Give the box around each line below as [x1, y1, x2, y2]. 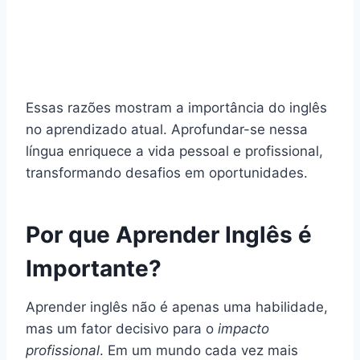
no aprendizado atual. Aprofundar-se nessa [26, 121, 308, 137]
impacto [218, 320, 269, 337]
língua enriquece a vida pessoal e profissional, [26, 142, 323, 159]
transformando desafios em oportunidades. [26, 164, 308, 181]
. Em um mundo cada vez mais [100, 342, 298, 358]
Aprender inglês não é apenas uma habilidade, [26, 298, 328, 315]
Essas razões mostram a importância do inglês [26, 99, 327, 116]
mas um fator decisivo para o [26, 320, 218, 337]
